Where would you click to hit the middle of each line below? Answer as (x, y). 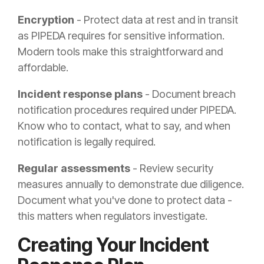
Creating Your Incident (113, 245)
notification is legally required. (87, 142)
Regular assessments (74, 169)
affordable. (43, 68)
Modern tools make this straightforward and (120, 52)
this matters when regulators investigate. (113, 216)
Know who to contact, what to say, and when (124, 126)
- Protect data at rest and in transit (156, 20)
